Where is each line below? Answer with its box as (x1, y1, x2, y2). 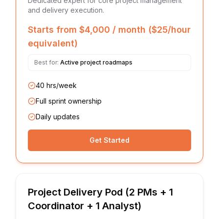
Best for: (34, 59, 60, 66)
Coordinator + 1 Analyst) (28, 200, 141, 212)
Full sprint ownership (36, 97, 102, 105)
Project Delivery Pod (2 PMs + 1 (28, 186, 173, 198)
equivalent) (28, 38, 78, 48)
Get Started (89, 136, 130, 144)
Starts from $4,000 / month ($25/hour (28, 24, 191, 35)
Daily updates (36, 112, 80, 121)
